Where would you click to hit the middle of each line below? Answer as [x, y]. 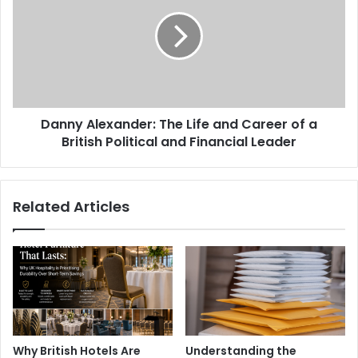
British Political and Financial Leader [179, 141]
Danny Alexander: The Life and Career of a [179, 124]
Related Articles [71, 206]
